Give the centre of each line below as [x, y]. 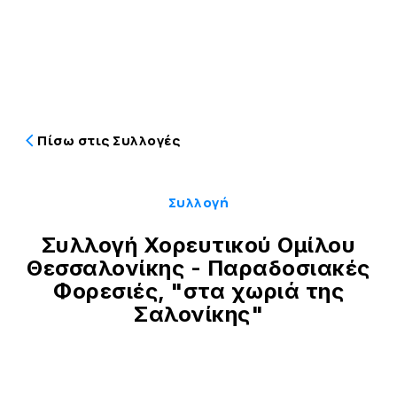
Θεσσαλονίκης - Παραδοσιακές [198, 268]
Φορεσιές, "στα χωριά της [198, 291]
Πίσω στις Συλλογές [109, 140]
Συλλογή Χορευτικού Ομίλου [198, 245]
